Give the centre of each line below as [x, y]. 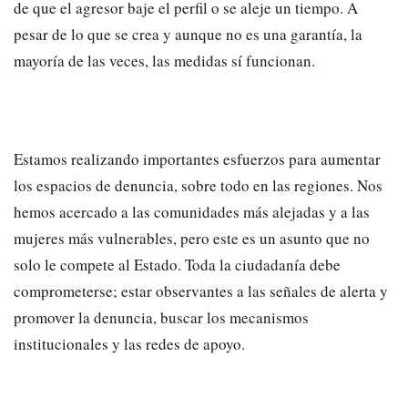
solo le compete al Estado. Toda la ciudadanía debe [177, 265]
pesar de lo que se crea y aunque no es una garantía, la [188, 35]
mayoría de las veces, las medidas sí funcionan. [164, 61]
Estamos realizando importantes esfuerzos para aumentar [197, 159]
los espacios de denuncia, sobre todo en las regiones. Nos [198, 186]
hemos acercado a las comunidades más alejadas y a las [192, 212]
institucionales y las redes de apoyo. [129, 344]
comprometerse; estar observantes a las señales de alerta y [201, 291]
